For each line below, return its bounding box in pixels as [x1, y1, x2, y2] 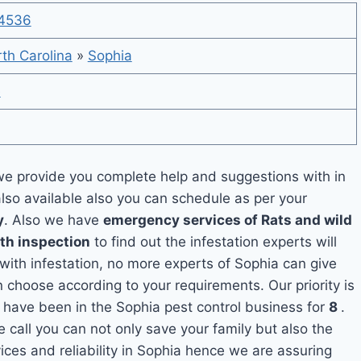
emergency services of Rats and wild [103, 211, 353, 228]
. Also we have [4, 211, 104, 228]
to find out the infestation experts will [90, 233, 338, 250]
